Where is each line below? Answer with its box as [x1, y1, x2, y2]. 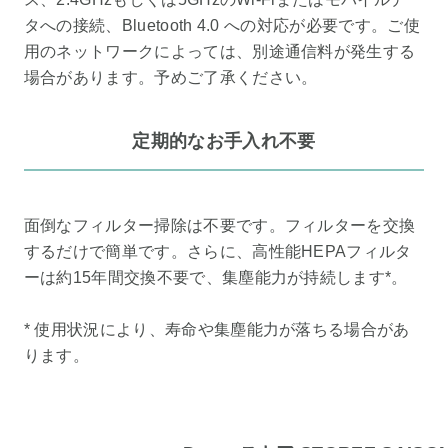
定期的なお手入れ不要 [132, 130, 316, 151]
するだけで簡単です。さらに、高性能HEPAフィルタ [23, 243, 412, 261]
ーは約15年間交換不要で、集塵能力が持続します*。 [23, 269, 408, 287]
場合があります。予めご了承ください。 [23, 69, 318, 87]
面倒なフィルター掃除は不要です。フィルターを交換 [23, 217, 416, 235]
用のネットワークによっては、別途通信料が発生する [23, 43, 416, 61]
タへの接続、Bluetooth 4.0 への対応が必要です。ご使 [23, 17, 420, 35]
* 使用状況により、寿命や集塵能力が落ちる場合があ [23, 321, 410, 339]
